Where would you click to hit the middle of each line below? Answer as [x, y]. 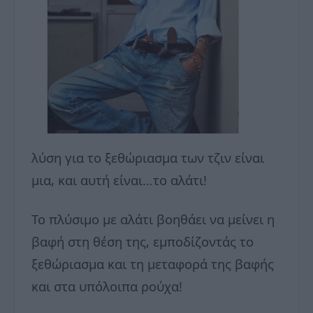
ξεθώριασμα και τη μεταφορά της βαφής [153, 264]
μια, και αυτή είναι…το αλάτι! [119, 180]
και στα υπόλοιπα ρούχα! [107, 286]
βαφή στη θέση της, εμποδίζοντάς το [143, 242]
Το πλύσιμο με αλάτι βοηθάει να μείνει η [153, 219]
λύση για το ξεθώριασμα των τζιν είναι [148, 158]
